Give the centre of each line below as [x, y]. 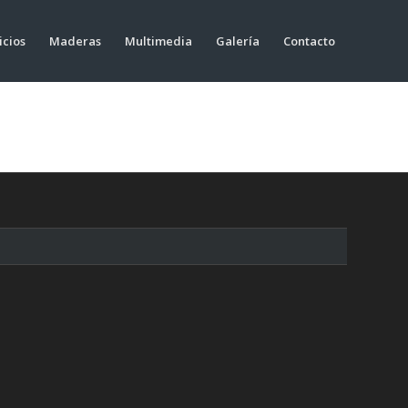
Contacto [309, 41]
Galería [238, 41]
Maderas [75, 41]
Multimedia [158, 41]
